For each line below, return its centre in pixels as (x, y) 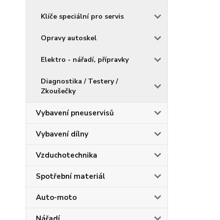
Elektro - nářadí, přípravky (85, 60)
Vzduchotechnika (67, 155)
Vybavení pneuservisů (75, 113)
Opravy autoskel (69, 38)
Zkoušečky (58, 91)
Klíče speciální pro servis (82, 16)
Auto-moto (56, 197)
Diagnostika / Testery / (79, 81)
